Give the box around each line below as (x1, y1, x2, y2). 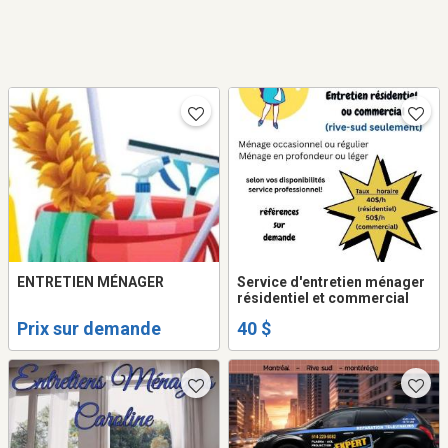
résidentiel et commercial (237, 290, 409, 307)
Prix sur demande (17, 317, 161, 339)
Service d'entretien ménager (237, 274, 425, 291)
